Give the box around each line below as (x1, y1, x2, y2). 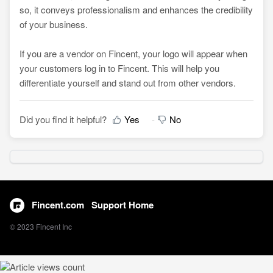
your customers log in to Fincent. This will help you (19, 62, 219, 75)
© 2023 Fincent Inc (9, 221, 72, 232)
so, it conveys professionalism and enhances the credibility (19, 3, 253, 16)
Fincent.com (31, 197, 84, 211)
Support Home (91, 197, 154, 211)
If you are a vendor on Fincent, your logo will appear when (19, 47, 247, 60)
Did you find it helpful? (19, 112, 107, 126)
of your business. (19, 18, 88, 31)
